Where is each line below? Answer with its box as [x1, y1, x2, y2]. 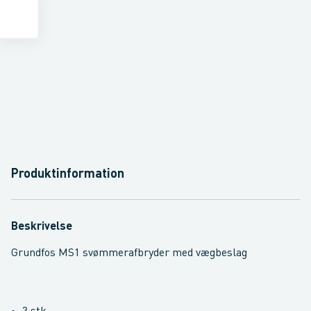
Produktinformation [11, 168, 124, 180]
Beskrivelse [11, 221, 72, 233]
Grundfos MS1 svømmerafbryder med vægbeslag [11, 248, 247, 259]
